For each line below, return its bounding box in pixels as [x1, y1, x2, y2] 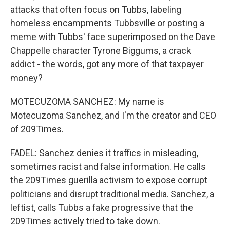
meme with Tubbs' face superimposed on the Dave [10, 31, 215, 42]
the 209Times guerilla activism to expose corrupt [10, 175, 207, 185]
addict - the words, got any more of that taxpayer [10, 59, 204, 69]
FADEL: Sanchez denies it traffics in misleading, [10, 147, 198, 158]
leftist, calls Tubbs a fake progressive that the [10, 202, 193, 213]
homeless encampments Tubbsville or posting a [10, 18, 204, 28]
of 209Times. [10, 124, 64, 134]
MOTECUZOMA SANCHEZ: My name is [10, 96, 164, 107]
